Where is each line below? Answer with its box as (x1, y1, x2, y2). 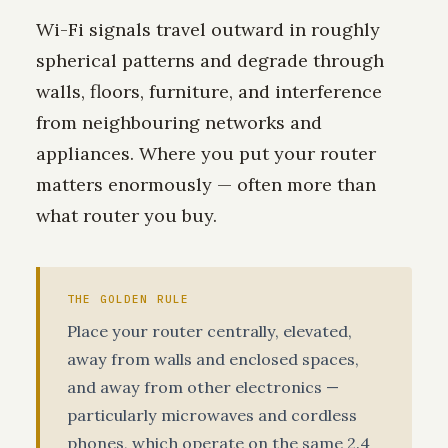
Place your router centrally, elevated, (67, 320, 352, 341)
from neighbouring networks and (36, 111, 322, 135)
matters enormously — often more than (36, 173, 376, 197)
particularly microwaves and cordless (67, 404, 357, 425)
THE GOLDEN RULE (67, 291, 190, 306)
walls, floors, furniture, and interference (36, 80, 382, 104)
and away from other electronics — (67, 376, 339, 397)
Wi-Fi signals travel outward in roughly (36, 18, 380, 42)
